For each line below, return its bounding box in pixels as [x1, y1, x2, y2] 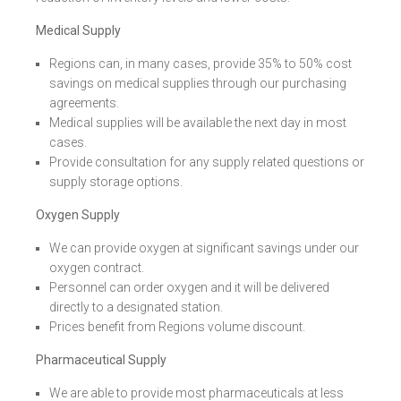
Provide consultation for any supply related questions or [49, 155, 364, 169]
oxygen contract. [49, 260, 144, 275]
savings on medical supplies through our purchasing [49, 76, 346, 90]
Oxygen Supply [36, 208, 120, 222]
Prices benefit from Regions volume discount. [49, 320, 305, 334]
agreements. [49, 96, 119, 110]
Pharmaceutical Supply [36, 353, 166, 367]
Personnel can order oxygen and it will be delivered [49, 280, 329, 294]
